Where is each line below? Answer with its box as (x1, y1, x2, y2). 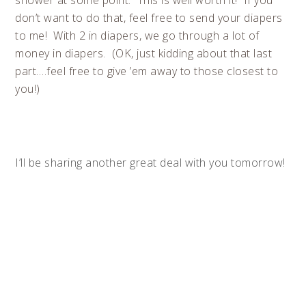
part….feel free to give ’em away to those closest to (15, 64, 279, 79)
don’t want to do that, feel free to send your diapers (15, 10, 283, 25)
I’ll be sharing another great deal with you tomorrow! (15, 155, 286, 170)
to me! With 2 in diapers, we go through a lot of (15, 28, 260, 43)
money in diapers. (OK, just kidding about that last (15, 46, 273, 61)
